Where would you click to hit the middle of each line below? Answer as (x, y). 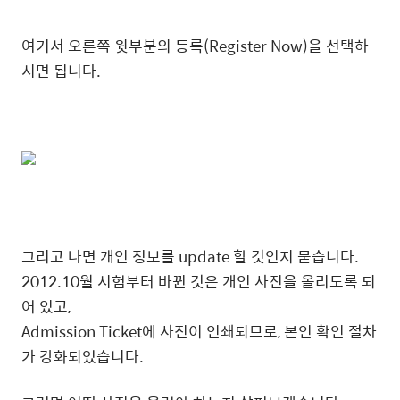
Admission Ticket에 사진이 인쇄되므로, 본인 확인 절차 (199, 331)
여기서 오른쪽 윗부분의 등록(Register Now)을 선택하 (195, 46)
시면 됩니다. (61, 71)
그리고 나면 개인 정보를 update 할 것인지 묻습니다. (190, 256)
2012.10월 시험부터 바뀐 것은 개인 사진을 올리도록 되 (199, 281)
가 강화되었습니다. (83, 356)
